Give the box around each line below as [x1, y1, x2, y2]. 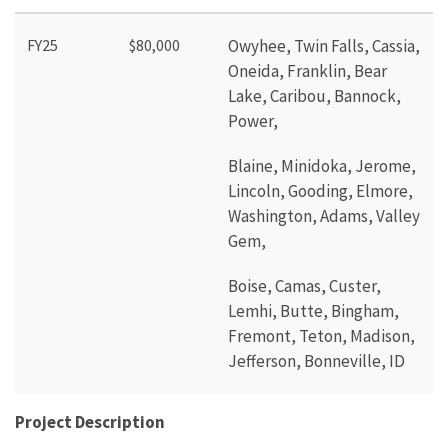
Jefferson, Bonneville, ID [228, 350, 405, 372]
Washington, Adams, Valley [228, 205, 420, 227]
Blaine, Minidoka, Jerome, [228, 155, 416, 177]
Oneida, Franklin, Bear [228, 60, 387, 82]
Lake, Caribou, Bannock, [228, 85, 401, 107]
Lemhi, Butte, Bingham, [228, 300, 399, 322]
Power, [228, 110, 281, 132]
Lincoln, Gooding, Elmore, [228, 180, 413, 202]
